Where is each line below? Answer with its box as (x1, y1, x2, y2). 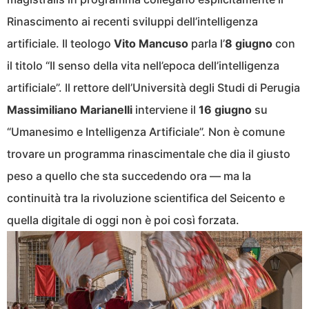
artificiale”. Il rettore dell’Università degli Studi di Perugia (7, 80, 300, 94)
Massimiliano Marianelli (7, 102, 132, 117)
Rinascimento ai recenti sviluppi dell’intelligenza (7, 14, 258, 28)
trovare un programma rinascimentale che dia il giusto (7, 146, 290, 161)
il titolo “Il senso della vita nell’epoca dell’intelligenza (7, 58, 279, 72)
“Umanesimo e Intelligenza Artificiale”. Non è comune (7, 124, 285, 139)
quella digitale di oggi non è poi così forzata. (7, 212, 239, 227)
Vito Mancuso (114, 36, 188, 50)
